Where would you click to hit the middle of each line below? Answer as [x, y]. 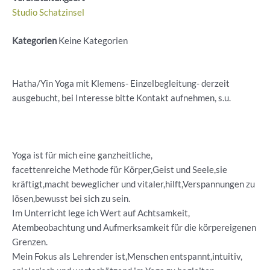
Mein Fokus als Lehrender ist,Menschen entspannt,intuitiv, [127, 256]
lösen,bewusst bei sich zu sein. [71, 198]
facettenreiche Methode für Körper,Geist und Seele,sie [120, 169]
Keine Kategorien [92, 40]
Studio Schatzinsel [48, 12]
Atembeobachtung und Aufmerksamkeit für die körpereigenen [135, 227]
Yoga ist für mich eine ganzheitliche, [82, 155]
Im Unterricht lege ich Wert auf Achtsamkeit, [101, 213]
